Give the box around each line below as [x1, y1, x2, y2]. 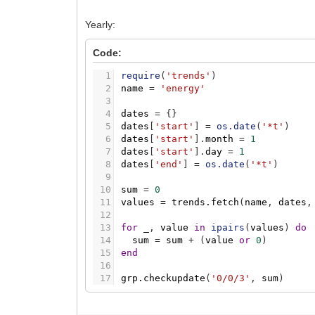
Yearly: [85, 19, 116, 31]
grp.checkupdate [121, 273, 206, 284]
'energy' [160, 83, 206, 94]
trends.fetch [172, 197, 240, 208]
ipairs [211, 222, 245, 233]
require [121, 70, 161, 82]
